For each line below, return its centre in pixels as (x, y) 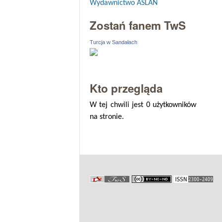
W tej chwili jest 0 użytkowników (143, 105)
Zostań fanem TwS (138, 26)
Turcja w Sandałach (113, 42)
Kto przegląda (126, 88)
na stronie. (107, 117)
